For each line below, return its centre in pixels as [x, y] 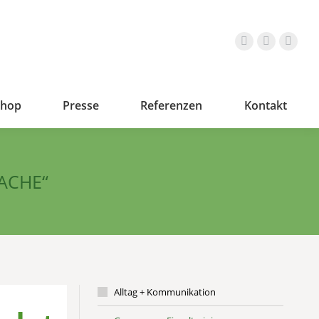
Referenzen [172, 105]
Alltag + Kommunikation [164, 292]
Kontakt [265, 105]
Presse [81, 105]
